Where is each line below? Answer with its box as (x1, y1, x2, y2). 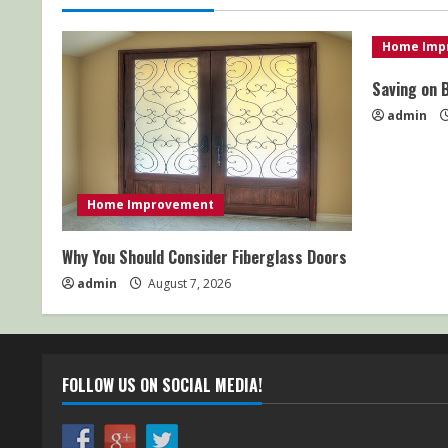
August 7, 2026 (145, 275, 231, 292)
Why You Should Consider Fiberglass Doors (62, 245, 347, 269)
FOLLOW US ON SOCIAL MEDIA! (62, 373, 262, 397)
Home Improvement (87, 196, 214, 213)
